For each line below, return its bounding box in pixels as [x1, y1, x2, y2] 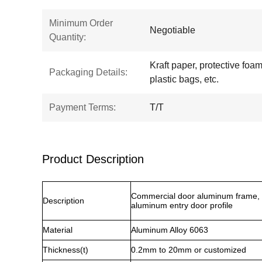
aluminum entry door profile [131, 201, 233, 210]
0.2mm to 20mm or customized [131, 245, 246, 254]
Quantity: [49, 32, 86, 42]
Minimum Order [49, 18, 113, 28]
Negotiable [150, 25, 195, 35]
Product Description [42, 153, 144, 166]
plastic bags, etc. [150, 74, 219, 84]
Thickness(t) [43, 245, 88, 254]
